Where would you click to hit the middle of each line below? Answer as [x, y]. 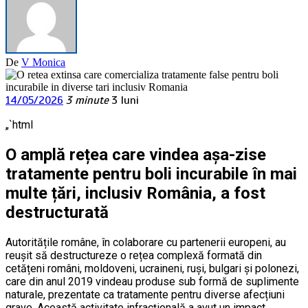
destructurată [57, 213]
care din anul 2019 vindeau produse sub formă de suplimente [152, 282]
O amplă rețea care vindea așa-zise [136, 155]
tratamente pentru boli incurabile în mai [151, 174]
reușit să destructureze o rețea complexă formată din [134, 256]
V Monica [43, 63]
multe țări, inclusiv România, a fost [135, 194]
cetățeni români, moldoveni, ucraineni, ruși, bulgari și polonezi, [152, 269]
